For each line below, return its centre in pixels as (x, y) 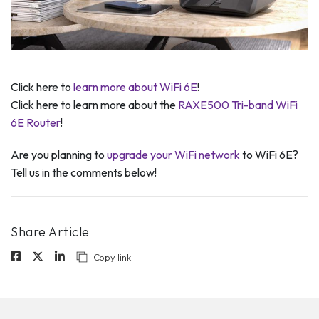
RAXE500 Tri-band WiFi (238, 105)
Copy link (112, 257)
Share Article (50, 232)
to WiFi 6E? (269, 155)
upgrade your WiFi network (173, 155)
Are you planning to (59, 155)
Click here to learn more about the (94, 105)
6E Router (36, 123)
